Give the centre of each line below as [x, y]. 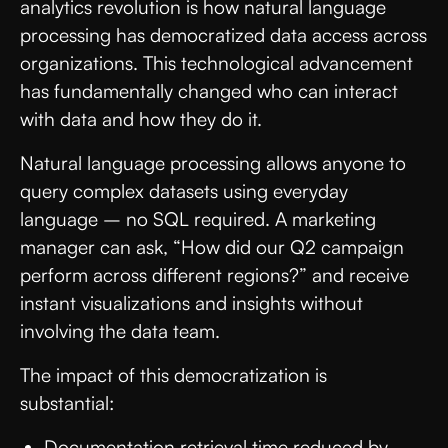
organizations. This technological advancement [216, 62]
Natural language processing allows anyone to [213, 162]
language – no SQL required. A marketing [198, 218]
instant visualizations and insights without [191, 302]
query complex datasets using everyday [184, 190]
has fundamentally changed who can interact [209, 90]
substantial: [69, 402]
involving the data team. [122, 330]
